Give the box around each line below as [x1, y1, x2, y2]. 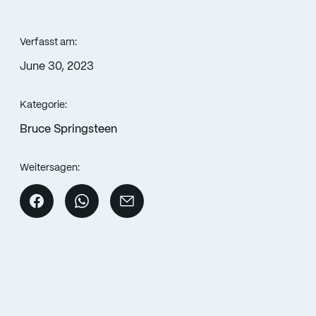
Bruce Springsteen [20, 123, 117, 135]
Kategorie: [20, 99, 67, 110]
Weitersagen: [20, 162, 80, 173]
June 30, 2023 [20, 61, 94, 72]
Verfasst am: [20, 37, 77, 47]
